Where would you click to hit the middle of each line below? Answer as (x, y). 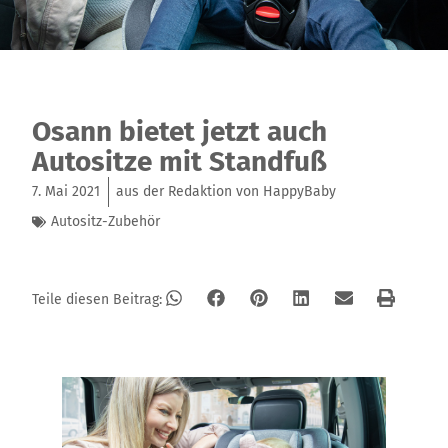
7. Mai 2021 (66, 192)
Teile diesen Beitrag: (97, 300)
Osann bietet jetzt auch (180, 132)
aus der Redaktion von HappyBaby (226, 192)
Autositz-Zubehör (106, 222)
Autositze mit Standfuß (180, 162)
